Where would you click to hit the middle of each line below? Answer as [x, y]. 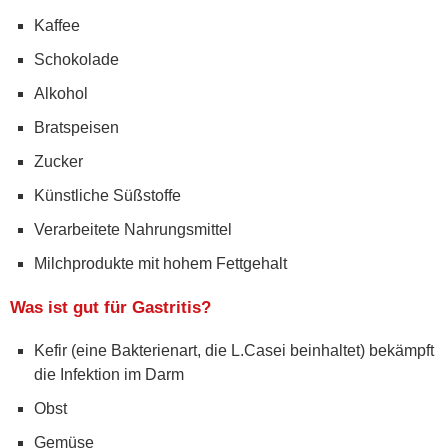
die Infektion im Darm [109, 374]
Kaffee [57, 25]
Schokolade [76, 59]
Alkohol [61, 93]
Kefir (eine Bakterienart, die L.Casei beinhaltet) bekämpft [234, 350]
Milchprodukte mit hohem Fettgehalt [160, 263]
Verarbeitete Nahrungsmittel [133, 229]
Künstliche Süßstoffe [107, 195]
